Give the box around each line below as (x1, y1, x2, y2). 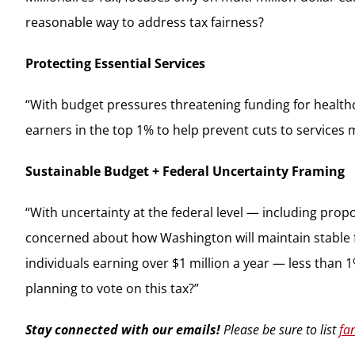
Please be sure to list (219, 320, 339, 338)
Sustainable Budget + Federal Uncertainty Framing (25, 162, 345, 180)
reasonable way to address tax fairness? (25, 13, 264, 31)
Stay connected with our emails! (25, 320, 220, 338)
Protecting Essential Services (25, 54, 205, 72)
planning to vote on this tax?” (25, 279, 199, 297)
